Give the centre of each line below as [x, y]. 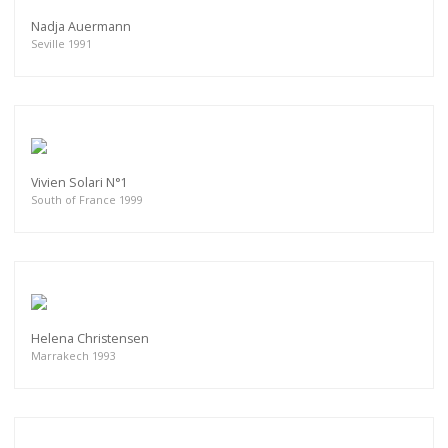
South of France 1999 [87, 199]
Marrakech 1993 [73, 355]
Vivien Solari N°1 [79, 182]
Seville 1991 [61, 43]
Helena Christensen [90, 338]
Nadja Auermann [81, 26]
